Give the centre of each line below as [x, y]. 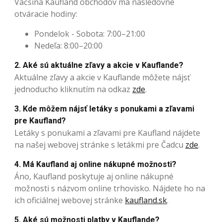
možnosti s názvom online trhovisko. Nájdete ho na [110, 189]
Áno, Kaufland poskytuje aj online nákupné [94, 177]
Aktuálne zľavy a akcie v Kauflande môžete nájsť [102, 78]
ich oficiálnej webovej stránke [70, 200]
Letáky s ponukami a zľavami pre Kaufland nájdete [107, 133]
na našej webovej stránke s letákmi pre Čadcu [100, 145]
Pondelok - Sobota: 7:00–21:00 [90, 34]
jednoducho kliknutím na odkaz [73, 89]
